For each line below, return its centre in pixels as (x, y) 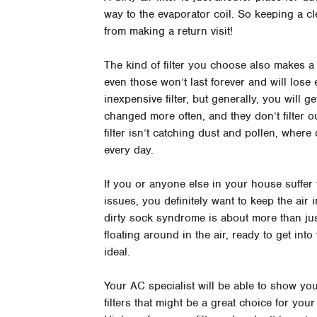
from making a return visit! (168, 31)
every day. (129, 150)
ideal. (117, 252)
